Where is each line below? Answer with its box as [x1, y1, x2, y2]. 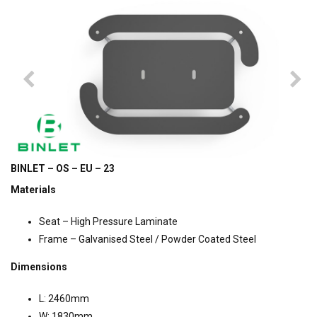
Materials [11, 184, 56, 196]
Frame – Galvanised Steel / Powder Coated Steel [39, 234, 256, 246]
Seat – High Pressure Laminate [39, 216, 178, 228]
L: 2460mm [39, 293, 89, 305]
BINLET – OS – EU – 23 [11, 163, 115, 175]
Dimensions [11, 261, 67, 273]
